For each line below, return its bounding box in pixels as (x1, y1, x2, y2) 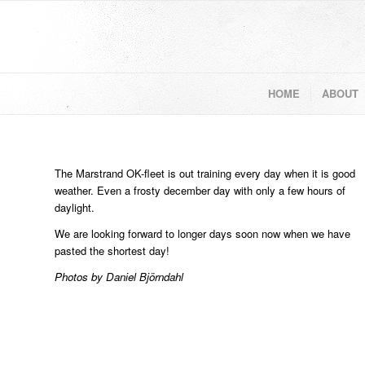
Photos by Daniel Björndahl (55, 269, 183, 285)
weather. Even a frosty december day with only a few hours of (55, 182, 345, 199)
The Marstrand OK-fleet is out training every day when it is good (55, 165, 355, 182)
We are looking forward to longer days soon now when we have (55, 226, 350, 242)
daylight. (55, 200, 95, 216)
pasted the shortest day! (55, 243, 169, 259)
